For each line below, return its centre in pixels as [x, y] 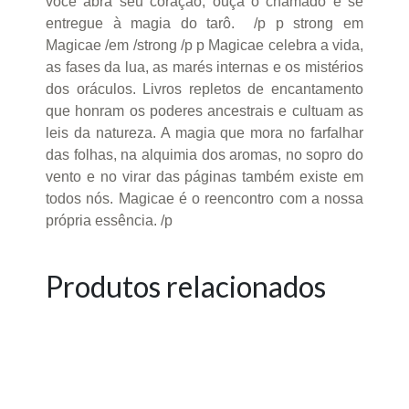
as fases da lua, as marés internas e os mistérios [204, 68]
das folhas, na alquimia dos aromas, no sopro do [204, 155]
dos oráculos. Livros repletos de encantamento [204, 89]
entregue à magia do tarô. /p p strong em [204, 24]
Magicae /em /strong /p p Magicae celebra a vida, [204, 46]
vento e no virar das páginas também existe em [204, 177]
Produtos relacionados [186, 287]
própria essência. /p [109, 221]
